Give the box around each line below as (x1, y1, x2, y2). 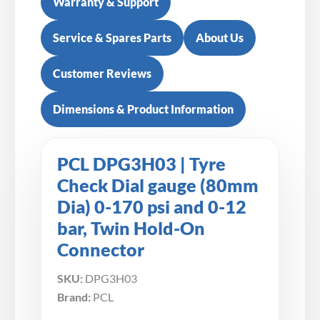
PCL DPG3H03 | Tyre (57, 153, 226, 174)
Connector (57, 239, 144, 260)
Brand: (57, 289, 91, 304)
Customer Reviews (53, 66, 151, 80)
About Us (196, 30, 244, 44)
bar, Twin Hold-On (57, 217, 205, 239)
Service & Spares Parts (53, 30, 171, 44)
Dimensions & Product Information (53, 101, 234, 116)
